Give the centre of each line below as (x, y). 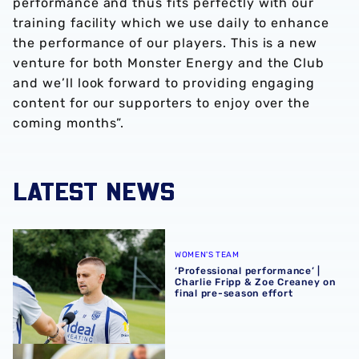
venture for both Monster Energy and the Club (169, 63)
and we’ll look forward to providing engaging (164, 83)
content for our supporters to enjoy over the (162, 103)
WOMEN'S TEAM (207, 254)
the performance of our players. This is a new (165, 43)
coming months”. (69, 123)
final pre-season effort (234, 293)
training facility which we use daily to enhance (171, 23)
